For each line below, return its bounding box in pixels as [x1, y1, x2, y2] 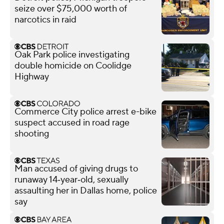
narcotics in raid [14, 13, 76, 25]
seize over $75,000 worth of [14, 2, 127, 14]
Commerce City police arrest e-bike [14, 105, 156, 117]
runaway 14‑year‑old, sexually [14, 173, 128, 185]
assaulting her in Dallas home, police [14, 184, 157, 196]
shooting [14, 127, 49, 139]
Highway [14, 70, 49, 82]
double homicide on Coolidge [14, 59, 131, 71]
